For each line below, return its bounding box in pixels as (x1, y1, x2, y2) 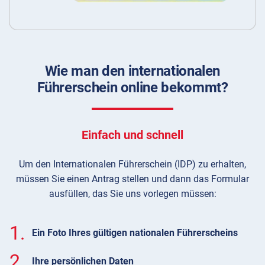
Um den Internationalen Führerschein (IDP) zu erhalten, (19, 158, 246, 170)
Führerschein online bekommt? (37, 79, 228, 96)
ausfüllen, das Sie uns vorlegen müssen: (49, 188, 216, 199)
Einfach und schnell (82, 127, 183, 142)
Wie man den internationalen (44, 62, 221, 79)
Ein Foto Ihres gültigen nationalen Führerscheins (31, 227, 238, 239)
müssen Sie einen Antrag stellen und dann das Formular (16, 173, 249, 185)
